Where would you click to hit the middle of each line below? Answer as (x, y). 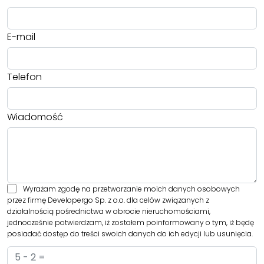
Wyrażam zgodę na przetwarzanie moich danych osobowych (131, 189)
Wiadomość (35, 117)
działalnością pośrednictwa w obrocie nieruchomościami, (109, 212)
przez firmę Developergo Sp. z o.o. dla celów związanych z (108, 200)
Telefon (24, 77)
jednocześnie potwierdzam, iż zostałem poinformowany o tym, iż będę (131, 223)
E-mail (21, 37)
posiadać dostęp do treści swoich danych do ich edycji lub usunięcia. (130, 234)
